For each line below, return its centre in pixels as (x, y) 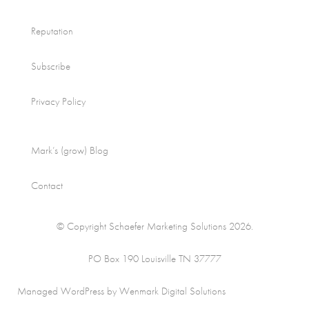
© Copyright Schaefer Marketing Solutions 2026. (154, 227)
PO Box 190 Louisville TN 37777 (154, 259)
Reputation (52, 31)
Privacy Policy (58, 102)
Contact (47, 186)
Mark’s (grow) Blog (70, 151)
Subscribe (51, 67)
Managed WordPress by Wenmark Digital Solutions (121, 291)
